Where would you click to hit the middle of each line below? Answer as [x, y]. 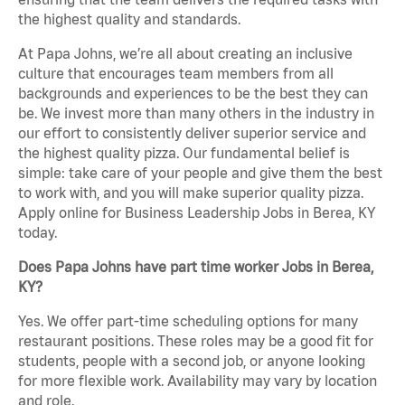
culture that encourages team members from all [176, 74]
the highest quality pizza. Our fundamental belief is [184, 153]
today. [38, 233]
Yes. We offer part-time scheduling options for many [188, 321]
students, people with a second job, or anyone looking [192, 361]
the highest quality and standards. [129, 19]
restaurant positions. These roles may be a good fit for [196, 341]
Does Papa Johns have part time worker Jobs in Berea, [196, 267]
